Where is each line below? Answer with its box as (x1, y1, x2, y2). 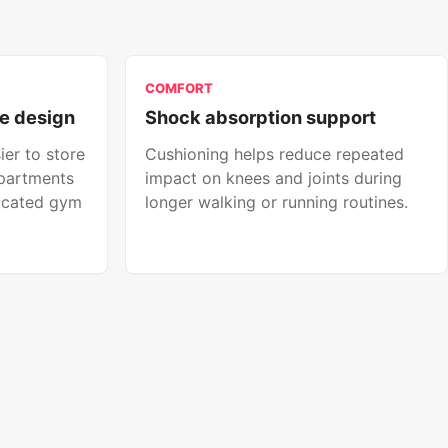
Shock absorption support (144, 106, 376, 129)
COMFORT (144, 79, 213, 96)
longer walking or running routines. (144, 192, 408, 213)
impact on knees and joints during (144, 168, 402, 189)
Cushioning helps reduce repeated (144, 144, 404, 165)
